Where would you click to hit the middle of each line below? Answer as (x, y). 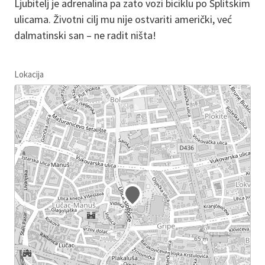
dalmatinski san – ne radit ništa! (86, 35)
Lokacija (29, 74)
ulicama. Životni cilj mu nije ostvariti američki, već (123, 19)
